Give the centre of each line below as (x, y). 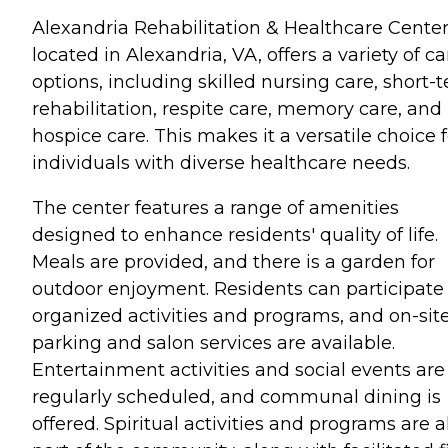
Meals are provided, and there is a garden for (233, 261)
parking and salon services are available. (213, 342)
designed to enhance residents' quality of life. (235, 234)
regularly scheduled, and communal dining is (236, 396)
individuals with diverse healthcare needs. (221, 162)
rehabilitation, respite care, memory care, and (237, 108)
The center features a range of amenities (215, 207)
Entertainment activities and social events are (238, 369)
